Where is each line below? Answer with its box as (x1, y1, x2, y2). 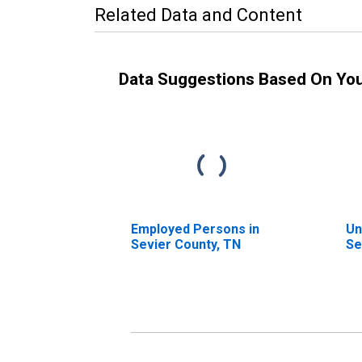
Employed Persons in (131, 221, 259, 237)
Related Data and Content (95, 4, 302, 25)
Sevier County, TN (131, 236, 241, 252)
